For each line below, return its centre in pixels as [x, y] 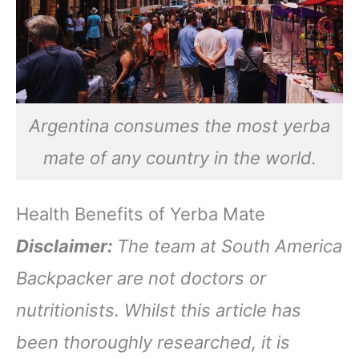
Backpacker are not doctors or [141, 278]
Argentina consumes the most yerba [179, 125]
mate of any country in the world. [179, 157]
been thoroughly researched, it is [153, 342]
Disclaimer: [67, 246]
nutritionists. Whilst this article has [159, 310]
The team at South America [230, 246]
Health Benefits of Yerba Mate [141, 214]
